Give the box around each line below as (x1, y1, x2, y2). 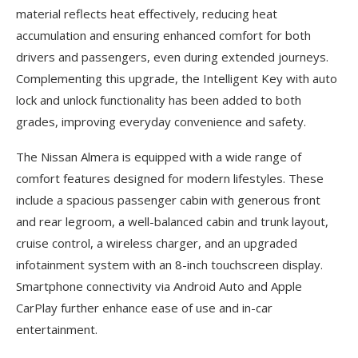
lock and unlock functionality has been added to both (16, 92, 301, 108)
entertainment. (16, 321, 97, 337)
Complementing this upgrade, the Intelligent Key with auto (16, 70, 337, 86)
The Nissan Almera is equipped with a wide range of (16, 149, 301, 165)
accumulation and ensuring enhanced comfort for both (16, 27, 311, 43)
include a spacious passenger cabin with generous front (16, 192, 320, 208)
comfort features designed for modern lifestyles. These (16, 170, 324, 186)
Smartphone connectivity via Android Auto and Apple (16, 278, 302, 294)
